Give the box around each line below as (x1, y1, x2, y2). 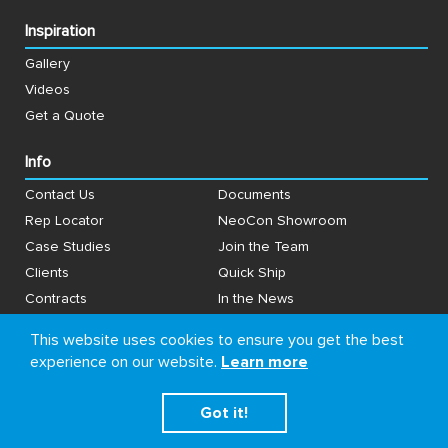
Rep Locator (25, 213, 104, 228)
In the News (218, 291, 295, 306)
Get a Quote (25, 108, 105, 123)
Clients (25, 265, 69, 280)
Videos (25, 82, 70, 97)
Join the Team (218, 239, 310, 254)
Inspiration (25, 22, 95, 39)
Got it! (200, 405, 248, 421)
